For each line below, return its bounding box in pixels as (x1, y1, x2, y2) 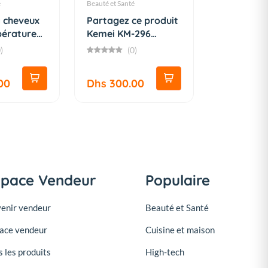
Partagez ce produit (87, 14, 178, 27)
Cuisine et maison (145, 224, 215, 236)
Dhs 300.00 (87, 77, 144, 91)
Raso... (87, 41, 117, 53)
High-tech (145, 246, 184, 258)
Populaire (145, 171, 210, 190)
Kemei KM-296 (87, 28, 151, 40)
